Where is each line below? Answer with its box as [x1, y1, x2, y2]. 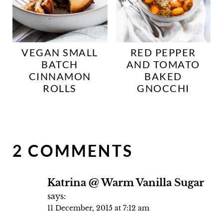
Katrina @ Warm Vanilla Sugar [47, 176, 204, 189]
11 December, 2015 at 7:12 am [47, 203, 149, 213]
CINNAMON [28, 70, 91, 82]
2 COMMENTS [12, 140, 133, 160]
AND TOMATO [126, 58, 200, 70]
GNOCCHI [137, 82, 190, 94]
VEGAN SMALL [21, 46, 98, 58]
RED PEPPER [130, 46, 196, 58]
